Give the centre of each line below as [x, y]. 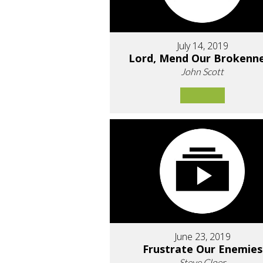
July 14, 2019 [202, 45]
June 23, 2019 [202, 237]
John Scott [203, 71]
